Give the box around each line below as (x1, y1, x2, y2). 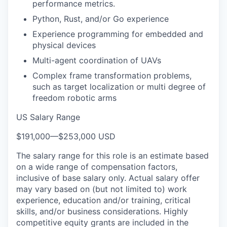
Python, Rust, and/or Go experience (32, 14, 169, 24)
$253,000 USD (58, 131, 116, 141)
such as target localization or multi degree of (32, 82, 206, 92)
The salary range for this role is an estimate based (16, 150, 209, 161)
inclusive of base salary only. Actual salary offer (16, 173, 200, 183)
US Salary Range (16, 112, 80, 122)
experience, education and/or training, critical (16, 195, 191, 205)
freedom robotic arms (32, 93, 117, 103)
